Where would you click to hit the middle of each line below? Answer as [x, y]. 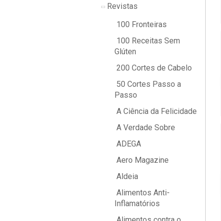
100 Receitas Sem [147, 41]
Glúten [125, 52]
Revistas [121, 6]
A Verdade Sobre [145, 128]
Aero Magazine [142, 160]
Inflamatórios [137, 203]
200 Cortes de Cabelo [153, 68]
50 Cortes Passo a [148, 84]
